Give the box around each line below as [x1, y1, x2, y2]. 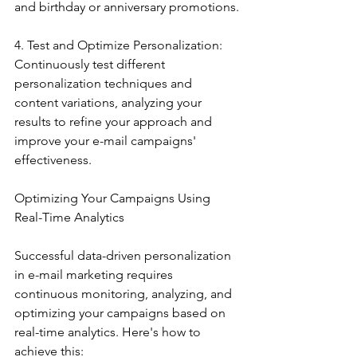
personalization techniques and [14, 76, 195, 92]
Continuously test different [14, 57, 168, 73]
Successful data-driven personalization [14, 248, 234, 264]
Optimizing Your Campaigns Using [14, 190, 214, 206]
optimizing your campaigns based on [14, 305, 229, 321]
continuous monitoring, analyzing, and [14, 286, 235, 302]
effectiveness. [14, 152, 92, 168]
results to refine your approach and [14, 114, 215, 130]
